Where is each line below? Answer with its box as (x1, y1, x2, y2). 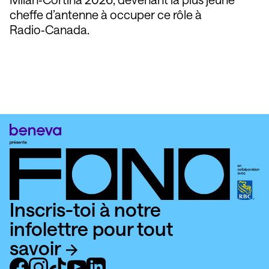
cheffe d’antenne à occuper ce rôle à (10, 7, 202, 22)
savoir (10, 236, 65, 259)
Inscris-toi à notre (10, 198, 161, 220)
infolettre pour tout (10, 217, 173, 240)
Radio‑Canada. (10, 22, 89, 37)
